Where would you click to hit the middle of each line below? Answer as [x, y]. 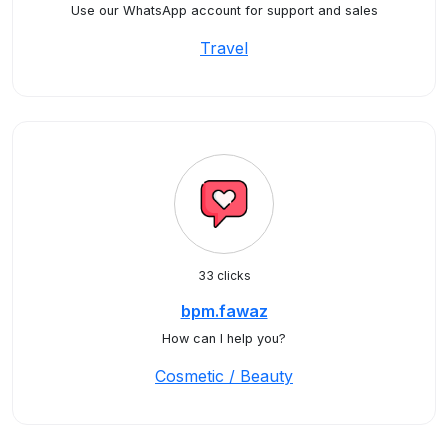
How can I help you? [224, 338]
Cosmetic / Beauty [224, 376]
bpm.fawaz [224, 311]
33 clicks [224, 275]
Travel [224, 48]
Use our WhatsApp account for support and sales [224, 10]
